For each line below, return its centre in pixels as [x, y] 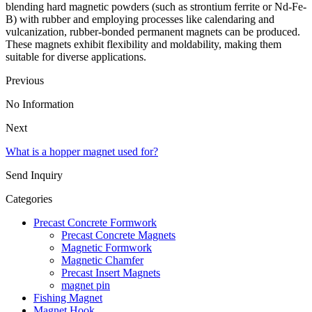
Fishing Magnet [68, 298]
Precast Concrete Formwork [95, 223]
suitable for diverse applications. [76, 57]
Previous [25, 81]
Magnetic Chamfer [102, 260]
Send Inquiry [34, 175]
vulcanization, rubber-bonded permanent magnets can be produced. [153, 32]
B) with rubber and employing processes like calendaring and [140, 19]
